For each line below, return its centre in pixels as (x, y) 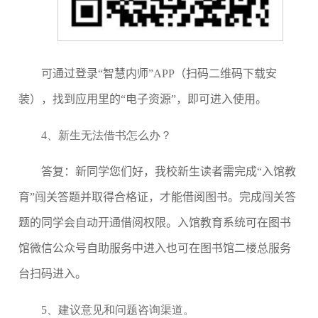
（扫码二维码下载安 (226, 74)
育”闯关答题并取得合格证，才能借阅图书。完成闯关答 (157, 197)
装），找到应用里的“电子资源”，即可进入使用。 (143, 99)
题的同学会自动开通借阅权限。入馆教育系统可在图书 (155, 223)
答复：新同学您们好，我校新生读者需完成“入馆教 (169, 172)
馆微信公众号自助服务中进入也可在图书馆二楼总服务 (155, 248)
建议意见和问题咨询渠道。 (126, 310)
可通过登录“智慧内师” (97, 74)
